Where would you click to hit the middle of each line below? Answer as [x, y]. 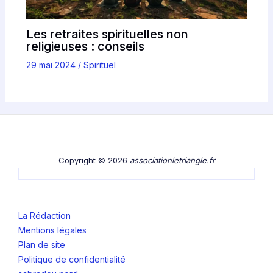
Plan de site [42, 245]
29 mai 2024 [52, 65]
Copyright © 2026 [94, 160]
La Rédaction [44, 216]
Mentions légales [52, 230]
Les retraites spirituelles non [107, 34]
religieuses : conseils [85, 46]
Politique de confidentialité [72, 260]
